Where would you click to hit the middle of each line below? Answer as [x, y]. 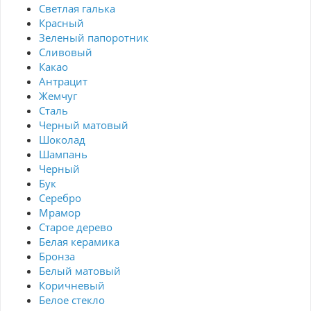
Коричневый [72, 286]
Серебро [60, 198]
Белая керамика [79, 242]
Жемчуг [58, 96]
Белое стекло [72, 300]
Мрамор [60, 213]
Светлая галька [77, 9]
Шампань [63, 154]
